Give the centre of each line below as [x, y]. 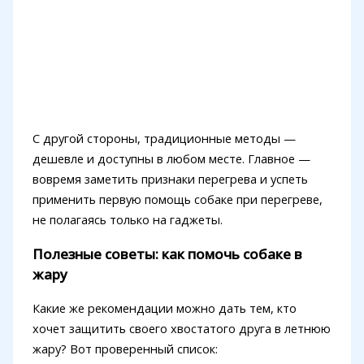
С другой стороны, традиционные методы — [164, 139]
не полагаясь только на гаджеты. [127, 220]
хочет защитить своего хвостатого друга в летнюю [181, 329]
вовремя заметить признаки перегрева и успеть [170, 179]
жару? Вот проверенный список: [125, 349]
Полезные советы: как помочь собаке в [167, 254]
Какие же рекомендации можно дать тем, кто [164, 308]
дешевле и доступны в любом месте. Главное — [171, 159]
